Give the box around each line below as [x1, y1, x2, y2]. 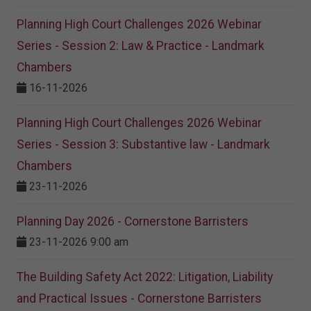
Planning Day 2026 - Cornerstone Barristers [17, 215, 249, 229]
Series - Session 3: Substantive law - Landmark [17, 137, 270, 152]
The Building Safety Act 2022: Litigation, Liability [17, 270, 273, 285]
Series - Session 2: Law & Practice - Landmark [17, 39, 264, 53]
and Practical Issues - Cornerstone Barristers [17, 292, 262, 306]
